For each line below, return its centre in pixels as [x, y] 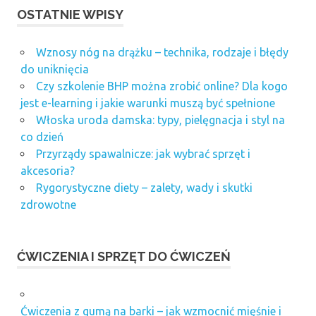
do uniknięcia [54, 69]
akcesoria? [47, 171]
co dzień [42, 137]
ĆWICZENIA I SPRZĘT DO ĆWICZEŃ [124, 257]
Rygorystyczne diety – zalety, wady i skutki [144, 188]
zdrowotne [48, 205]
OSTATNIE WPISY [70, 15]
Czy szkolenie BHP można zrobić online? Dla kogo [162, 86]
